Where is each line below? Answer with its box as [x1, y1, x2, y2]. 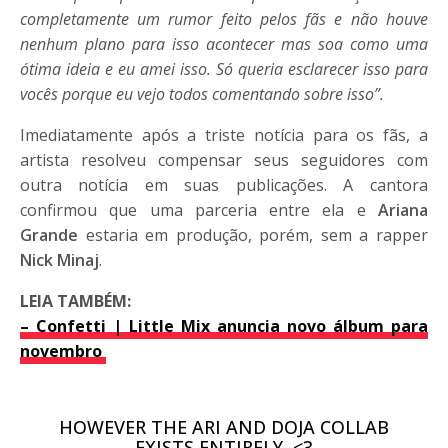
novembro [20, 339, 107, 362]
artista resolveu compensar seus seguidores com [20, 148, 428, 171]
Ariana [378, 198, 428, 221]
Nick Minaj [20, 248, 100, 271]
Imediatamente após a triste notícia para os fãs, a [20, 123, 428, 146]
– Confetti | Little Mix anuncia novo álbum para [20, 314, 428, 337]
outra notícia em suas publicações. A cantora [20, 173, 428, 196]
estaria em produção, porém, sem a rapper [85, 223, 428, 246]
